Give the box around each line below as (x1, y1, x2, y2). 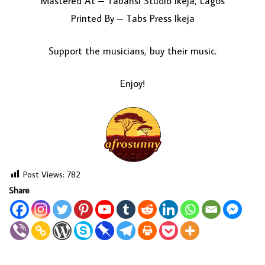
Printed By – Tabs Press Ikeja (70, 12, 195, 25)
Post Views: (23, 168, 64, 180)
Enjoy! (120, 77, 145, 91)
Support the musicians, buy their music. (49, 44, 216, 58)
